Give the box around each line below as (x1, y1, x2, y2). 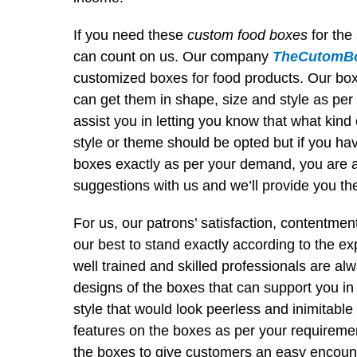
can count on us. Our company (73, 49, 273, 65)
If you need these (73, 27, 187, 43)
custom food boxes (187, 27, 308, 43)
